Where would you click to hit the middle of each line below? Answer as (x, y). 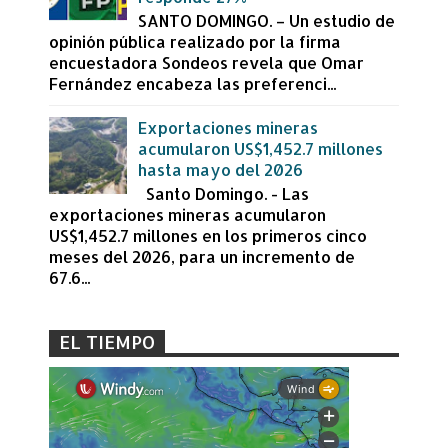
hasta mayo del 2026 (221, 170)
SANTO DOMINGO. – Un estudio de (267, 20)
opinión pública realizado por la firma (195, 41)
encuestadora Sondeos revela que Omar (206, 62)
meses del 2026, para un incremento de (202, 257)
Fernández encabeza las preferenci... (192, 83)
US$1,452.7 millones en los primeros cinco (208, 236)
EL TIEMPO (107, 341)
